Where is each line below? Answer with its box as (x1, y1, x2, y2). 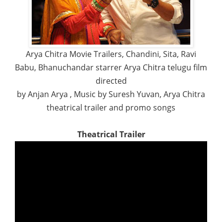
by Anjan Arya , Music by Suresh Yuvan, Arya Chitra (17, 88, 205, 100)
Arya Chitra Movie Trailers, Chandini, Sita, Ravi (26, 48, 196, 59)
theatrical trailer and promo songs (47, 102, 175, 113)
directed (95, 75, 127, 86)
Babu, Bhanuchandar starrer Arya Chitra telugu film (15, 61, 207, 73)
